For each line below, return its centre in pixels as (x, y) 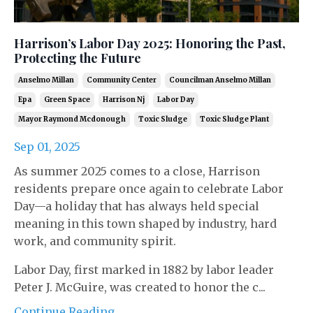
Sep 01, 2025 (47, 146)
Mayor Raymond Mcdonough (72, 119)
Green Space (67, 99)
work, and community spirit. (95, 241)
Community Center (122, 80)
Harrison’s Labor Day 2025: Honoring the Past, (150, 43)
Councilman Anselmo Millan (220, 80)
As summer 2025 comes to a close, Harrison (137, 171)
